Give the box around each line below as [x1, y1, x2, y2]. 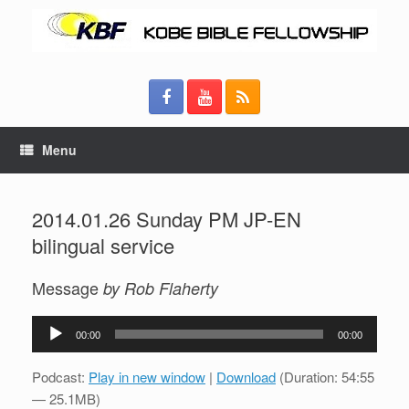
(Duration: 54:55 [276, 366, 374, 386]
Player [31, 337, 69, 357]
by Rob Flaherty [103, 276, 218, 299]
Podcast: [32, 366, 89, 386]
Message [32, 275, 103, 299]
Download [216, 366, 276, 386]
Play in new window [89, 366, 205, 386]
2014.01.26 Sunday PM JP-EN [32, 204, 301, 233]
